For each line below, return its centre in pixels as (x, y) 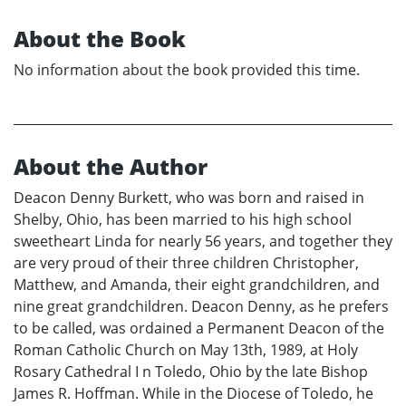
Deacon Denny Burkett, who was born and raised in (189, 198)
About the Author (111, 167)
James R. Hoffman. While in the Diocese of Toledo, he (193, 394)
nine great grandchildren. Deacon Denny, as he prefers (201, 307)
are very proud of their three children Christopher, (186, 263)
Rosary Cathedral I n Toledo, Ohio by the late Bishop (191, 372)
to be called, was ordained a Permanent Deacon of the (199, 329)
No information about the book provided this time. (187, 70)
